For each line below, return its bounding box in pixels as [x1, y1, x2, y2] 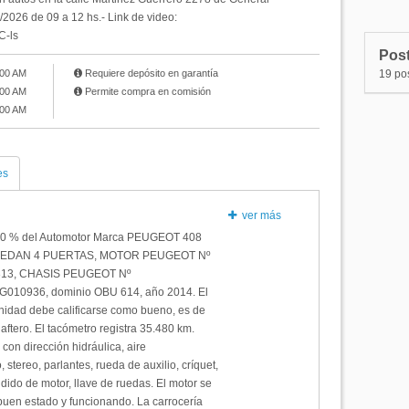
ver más [239, 209, 282, 222]
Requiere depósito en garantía [82, 68, 219, 79]
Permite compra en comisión [82, 86, 212, 97]
